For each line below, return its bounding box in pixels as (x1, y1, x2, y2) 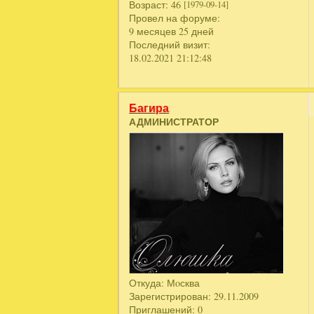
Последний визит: (129, 38, 211, 52)
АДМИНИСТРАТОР (129, 114, 219, 130)
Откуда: (129, 275, 165, 289)
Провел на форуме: (129, 11, 221, 25)
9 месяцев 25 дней (129, 25, 214, 39)
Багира (129, 100, 170, 116)
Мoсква (164, 275, 200, 289)
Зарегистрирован (129, 289, 209, 303)
